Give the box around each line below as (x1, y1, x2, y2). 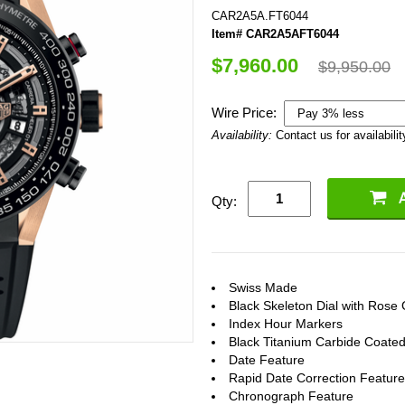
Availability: (212, 127, 276, 142)
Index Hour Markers (229, 316, 343, 331)
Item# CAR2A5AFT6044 (212, 26, 339, 41)
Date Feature (229, 352, 305, 367)
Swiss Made (229, 279, 297, 295)
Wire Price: (212, 104, 280, 120)
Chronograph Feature (229, 388, 353, 403)
